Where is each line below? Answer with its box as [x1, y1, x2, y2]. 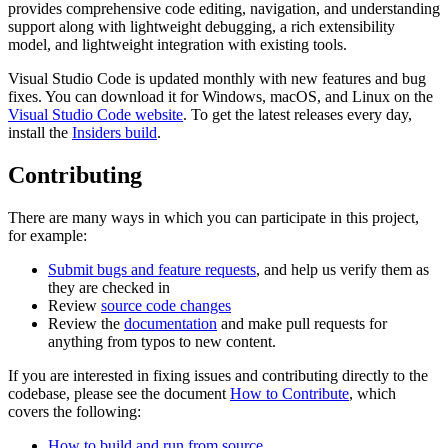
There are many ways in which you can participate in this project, [8, 209, 419, 227]
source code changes [101, 297, 231, 315]
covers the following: [8, 403, 141, 421]
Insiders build [72, 124, 157, 142]
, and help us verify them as [256, 261, 429, 279]
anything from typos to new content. [48, 333, 276, 351]
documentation [124, 315, 217, 333]
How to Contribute [230, 385, 349, 403]
